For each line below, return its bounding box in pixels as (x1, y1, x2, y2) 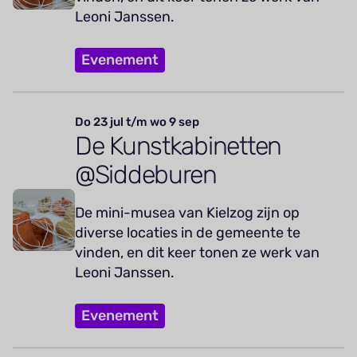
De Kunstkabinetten (75, 130, 281, 161)
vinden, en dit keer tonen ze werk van (75, 243, 320, 261)
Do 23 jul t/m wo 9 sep (75, 114, 199, 129)
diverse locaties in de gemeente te (75, 223, 300, 241)
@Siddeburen (75, 159, 217, 190)
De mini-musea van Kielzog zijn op (75, 203, 300, 222)
